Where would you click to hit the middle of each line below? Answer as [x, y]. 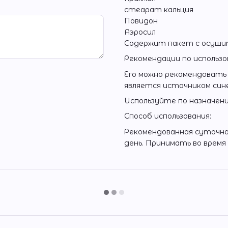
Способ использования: [168, 116]
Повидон [141, 21]
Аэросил [140, 32]
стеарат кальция [159, 9]
